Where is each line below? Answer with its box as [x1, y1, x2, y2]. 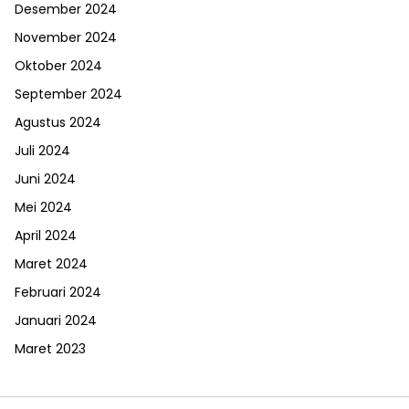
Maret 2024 [15, 255, 88, 274]
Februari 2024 [15, 283, 101, 302]
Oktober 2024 [15, 57, 102, 76]
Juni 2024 [15, 170, 76, 189]
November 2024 [15, 28, 117, 47]
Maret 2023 [15, 340, 86, 359]
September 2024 [15, 85, 122, 104]
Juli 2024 [15, 142, 70, 161]
